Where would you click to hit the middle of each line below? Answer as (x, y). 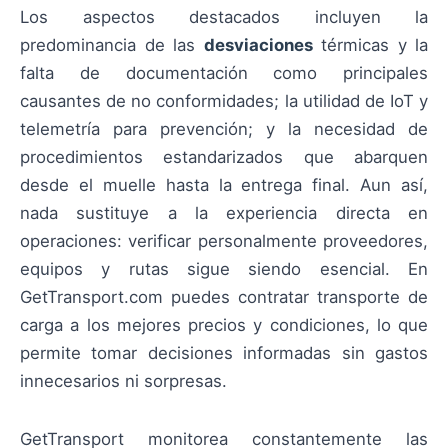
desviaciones (258, 45)
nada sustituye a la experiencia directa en (224, 213)
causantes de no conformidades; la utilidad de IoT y (224, 101)
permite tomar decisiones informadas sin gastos (224, 353)
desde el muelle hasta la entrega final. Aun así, (224, 185)
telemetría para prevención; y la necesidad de (224, 129)
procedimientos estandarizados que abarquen (224, 157)
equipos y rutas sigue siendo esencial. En (224, 269)
